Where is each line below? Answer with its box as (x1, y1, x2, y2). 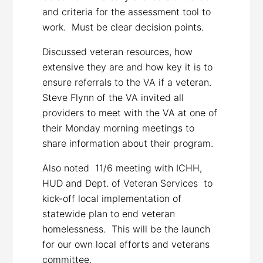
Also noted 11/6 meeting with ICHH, (42, 161, 203, 174)
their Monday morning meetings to (42, 122, 195, 134)
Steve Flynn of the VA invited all (42, 91, 184, 103)
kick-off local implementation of (42, 192, 182, 204)
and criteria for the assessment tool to (42, 5, 211, 18)
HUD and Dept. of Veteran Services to (42, 177, 213, 189)
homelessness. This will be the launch (42, 222, 211, 235)
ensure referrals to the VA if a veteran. (42, 76, 218, 88)
